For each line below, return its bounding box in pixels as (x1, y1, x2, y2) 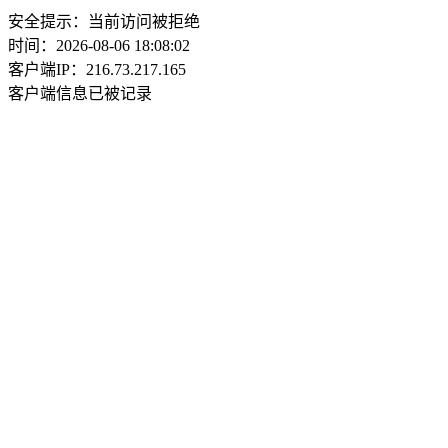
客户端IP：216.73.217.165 (8, 61, 186, 78)
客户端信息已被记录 (8, 85, 152, 102)
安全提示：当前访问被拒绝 (8, 13, 200, 30)
